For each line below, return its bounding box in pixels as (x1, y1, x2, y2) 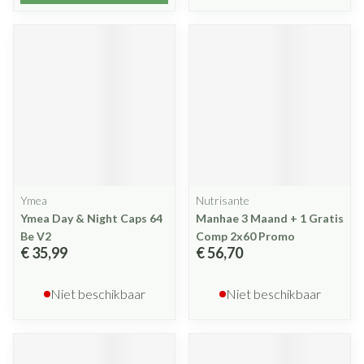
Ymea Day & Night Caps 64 (20, 211, 162, 225)
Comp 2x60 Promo (196, 229, 295, 243)
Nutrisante (196, 193, 249, 207)
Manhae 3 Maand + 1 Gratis (196, 211, 344, 225)
